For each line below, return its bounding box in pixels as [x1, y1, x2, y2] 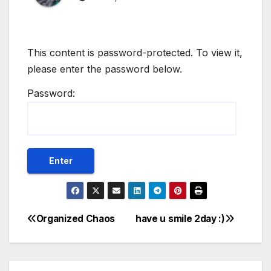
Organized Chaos [36, 212, 116, 224]
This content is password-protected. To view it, [27, 47, 243, 59]
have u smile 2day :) [135, 212, 225, 224]
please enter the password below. [27, 63, 182, 76]
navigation [27, 238, 125, 262]
